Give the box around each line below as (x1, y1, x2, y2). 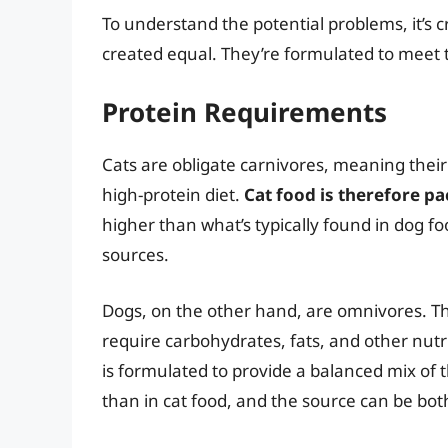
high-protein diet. (102, 183, 244, 207)
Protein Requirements (102, 94, 387, 131)
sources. (102, 243, 169, 267)
